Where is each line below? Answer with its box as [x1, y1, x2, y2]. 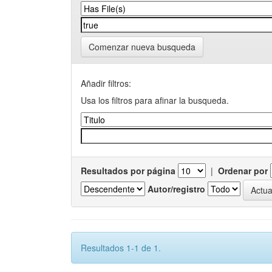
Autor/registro [148, 182, 205, 195]
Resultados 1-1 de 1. [81, 242, 161, 254]
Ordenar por [218, 165, 268, 177]
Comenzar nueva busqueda [89, 41, 195, 53]
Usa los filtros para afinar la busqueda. [81, 94, 229, 106]
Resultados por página [81, 165, 175, 177]
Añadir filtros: [81, 77, 131, 89]
